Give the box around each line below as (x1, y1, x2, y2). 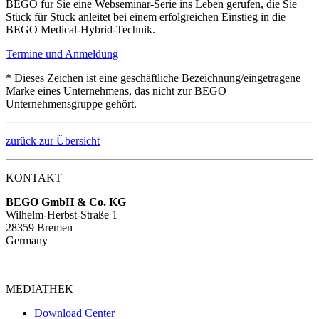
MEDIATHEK (6, 282, 73, 295)
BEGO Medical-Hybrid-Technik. (6, 23, 155, 36)
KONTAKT (6, 171, 62, 184)
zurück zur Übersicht (6, 134, 100, 147)
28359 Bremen (6, 221, 73, 234)
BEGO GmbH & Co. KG (6, 195, 126, 208)
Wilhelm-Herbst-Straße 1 (6, 208, 117, 221)
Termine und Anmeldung (6, 47, 118, 60)
